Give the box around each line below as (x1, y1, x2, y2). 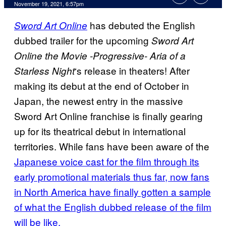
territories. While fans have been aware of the (14, 139, 209, 153)
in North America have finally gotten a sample (14, 185, 211, 199)
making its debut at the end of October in (14, 79, 189, 93)
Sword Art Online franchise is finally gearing (14, 109, 203, 123)
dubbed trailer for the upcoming (14, 33, 151, 47)
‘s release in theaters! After (75, 64, 190, 78)
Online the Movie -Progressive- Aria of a (14, 49, 186, 63)
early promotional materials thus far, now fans (14, 169, 209, 184)
